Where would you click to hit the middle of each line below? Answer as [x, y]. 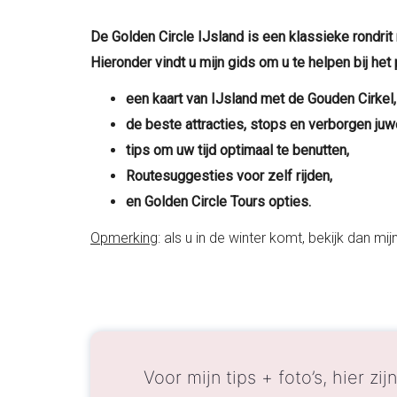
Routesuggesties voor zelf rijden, [229, 176]
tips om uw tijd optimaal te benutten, [237, 150]
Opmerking [124, 238]
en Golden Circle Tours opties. [218, 202]
